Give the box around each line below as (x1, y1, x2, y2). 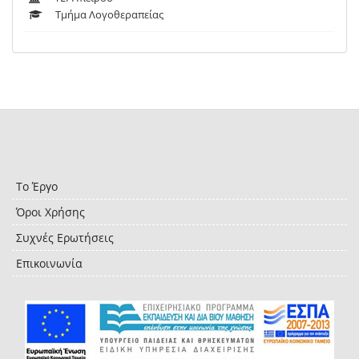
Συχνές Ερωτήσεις (16, 230, 114, 246)
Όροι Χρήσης (16, 204, 85, 220)
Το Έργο (16, 179, 58, 195)
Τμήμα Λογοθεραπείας (55, 7, 163, 22)
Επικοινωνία (16, 256, 83, 272)
